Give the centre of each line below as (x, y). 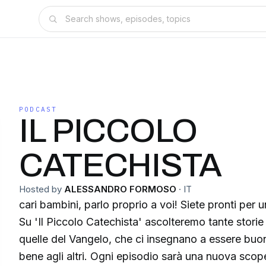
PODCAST (38, 109)
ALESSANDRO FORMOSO (120, 189)
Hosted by (40, 189)
